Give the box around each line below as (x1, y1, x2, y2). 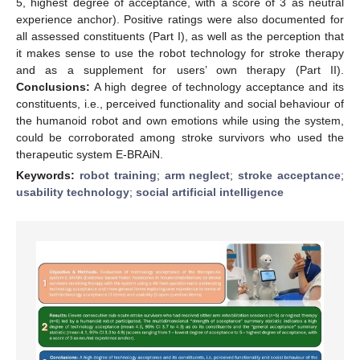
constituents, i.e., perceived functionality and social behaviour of (16, 96, 344, 110)
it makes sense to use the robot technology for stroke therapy (16, 46, 344, 59)
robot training (79, 168, 157, 182)
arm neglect (164, 168, 231, 182)
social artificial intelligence (136, 185, 284, 198)
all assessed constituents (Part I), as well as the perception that (16, 29, 344, 43)
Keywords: (16, 168, 80, 182)
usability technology (16, 185, 129, 198)
